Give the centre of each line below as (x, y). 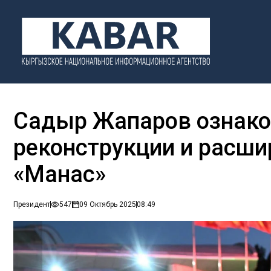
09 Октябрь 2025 (108, 205)
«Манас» (60, 175)
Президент (32, 205)
